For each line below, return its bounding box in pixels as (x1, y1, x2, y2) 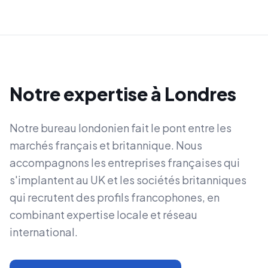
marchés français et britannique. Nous (10, 138, 202, 152)
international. (10, 225, 78, 239)
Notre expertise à (10, 83, 165, 105)
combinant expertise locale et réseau (10, 208, 197, 221)
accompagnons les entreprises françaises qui (10, 156, 240, 169)
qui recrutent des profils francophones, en (10, 190, 220, 204)
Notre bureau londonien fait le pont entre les (10, 121, 232, 135)
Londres (165, 83, 236, 105)
